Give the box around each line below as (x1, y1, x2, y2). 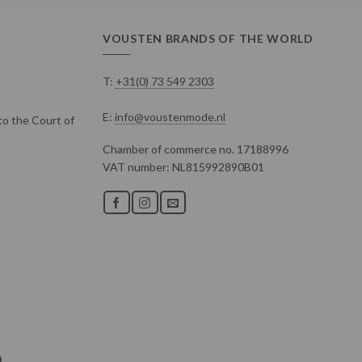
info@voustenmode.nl (115, 109, 225, 124)
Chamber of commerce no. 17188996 (103, 141, 288, 156)
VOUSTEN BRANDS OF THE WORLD (103, 31, 314, 45)
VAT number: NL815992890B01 (103, 159, 264, 174)
